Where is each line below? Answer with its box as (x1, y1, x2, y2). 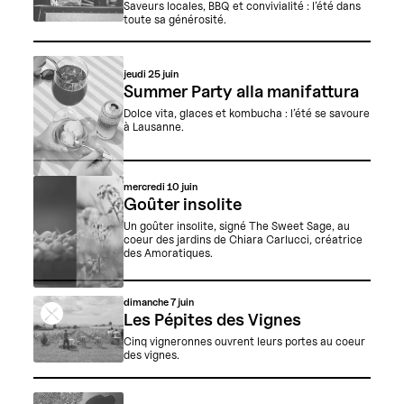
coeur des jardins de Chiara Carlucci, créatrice (123, 233, 363, 247)
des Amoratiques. (123, 246, 213, 261)
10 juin (166, 180, 197, 194)
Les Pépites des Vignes (123, 309, 301, 330)
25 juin (147, 68, 179, 81)
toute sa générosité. (123, 13, 226, 27)
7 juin (170, 295, 194, 308)
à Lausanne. (123, 120, 184, 133)
